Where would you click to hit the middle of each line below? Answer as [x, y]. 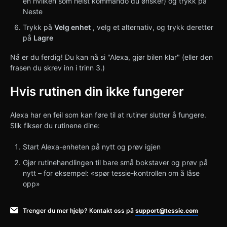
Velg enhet [72, 27]
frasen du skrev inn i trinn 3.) [58, 68]
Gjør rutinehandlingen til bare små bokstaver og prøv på [115, 162]
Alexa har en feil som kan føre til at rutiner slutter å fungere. [108, 115]
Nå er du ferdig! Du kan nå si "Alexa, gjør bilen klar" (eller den [111, 57]
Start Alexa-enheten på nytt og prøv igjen [92, 146]
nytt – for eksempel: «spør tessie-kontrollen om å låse [111, 173]
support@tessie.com [167, 210]
